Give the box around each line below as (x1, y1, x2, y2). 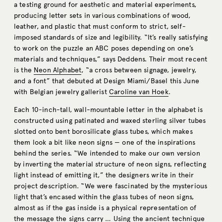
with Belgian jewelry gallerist (14, 88, 109, 97)
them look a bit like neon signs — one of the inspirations (14, 138, 196, 147)
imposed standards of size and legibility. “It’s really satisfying (14, 33, 208, 42)
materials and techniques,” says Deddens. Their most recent (14, 55, 208, 64)
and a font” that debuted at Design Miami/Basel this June (14, 77, 199, 86)
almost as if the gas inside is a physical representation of (14, 204, 197, 213)
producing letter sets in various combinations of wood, (14, 11, 191, 20)
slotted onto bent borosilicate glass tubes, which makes (14, 127, 193, 136)
